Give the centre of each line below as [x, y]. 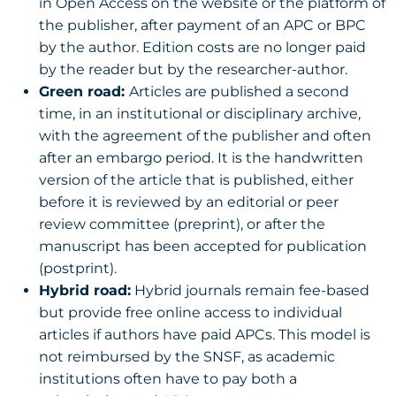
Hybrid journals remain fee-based [250, 290]
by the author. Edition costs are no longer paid [202, 47]
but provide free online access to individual [190, 312]
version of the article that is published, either [196, 179]
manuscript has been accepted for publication [203, 246]
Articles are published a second [239, 91]
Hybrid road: [85, 290]
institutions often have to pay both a [168, 378]
